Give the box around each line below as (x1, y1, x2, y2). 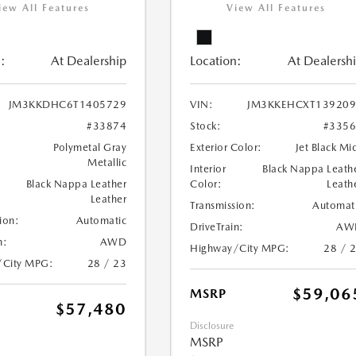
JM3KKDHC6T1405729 (8, 99, 127, 111)
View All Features (226, 2, 327, 14)
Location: (190, 53, 242, 69)
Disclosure (190, 320, 234, 332)
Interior (190, 163, 226, 176)
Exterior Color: (190, 141, 262, 154)
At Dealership (51, 53, 127, 69)
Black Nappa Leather (25, 178, 127, 191)
